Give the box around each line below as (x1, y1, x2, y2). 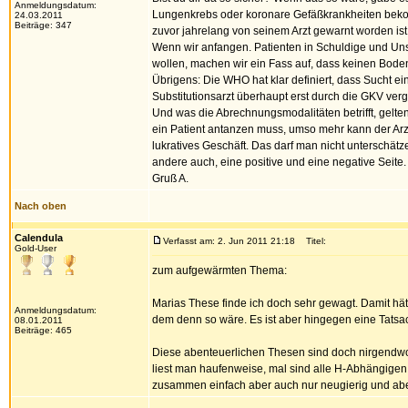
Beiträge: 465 (15, 325, 72, 335)
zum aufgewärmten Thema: (152, 264, 287, 277)
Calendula (15, 232, 63, 243)
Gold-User (15, 243, 56, 253)
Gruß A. (152, 172, 189, 185)
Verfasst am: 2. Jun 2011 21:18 (163, 236, 295, 246)
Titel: (298, 236, 326, 246)
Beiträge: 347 (15, 20, 72, 30)
